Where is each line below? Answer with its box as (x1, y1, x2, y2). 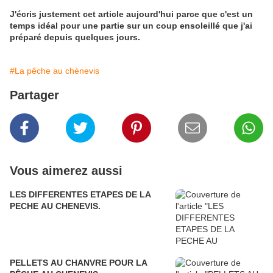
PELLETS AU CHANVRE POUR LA (10, 258, 147, 268)
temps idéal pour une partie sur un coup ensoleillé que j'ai (10, 21, 252, 31)
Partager (10, 88, 59, 102)
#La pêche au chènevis (10, 66, 99, 76)
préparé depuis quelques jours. (10, 32, 143, 43)
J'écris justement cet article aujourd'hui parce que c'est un (10, 9, 253, 19)
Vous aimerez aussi (10, 164, 122, 178)
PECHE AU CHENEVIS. (10, 201, 101, 211)
